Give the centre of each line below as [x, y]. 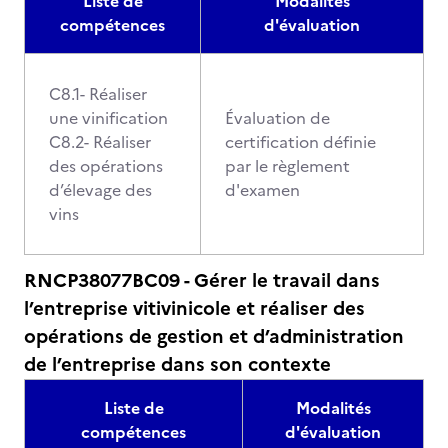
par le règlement [287, 166]
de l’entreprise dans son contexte [177, 364]
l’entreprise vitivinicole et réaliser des [194, 308]
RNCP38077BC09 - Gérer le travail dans [202, 280]
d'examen [262, 190]
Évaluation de [277, 118]
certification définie [300, 142]
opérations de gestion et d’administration [214, 336]
